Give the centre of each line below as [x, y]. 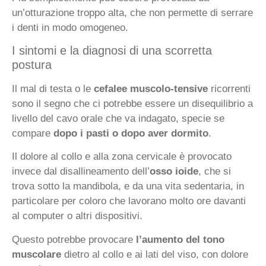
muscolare [37, 254]
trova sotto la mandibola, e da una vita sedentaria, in [128, 186]
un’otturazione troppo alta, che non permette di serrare [132, 12]
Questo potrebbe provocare [74, 239]
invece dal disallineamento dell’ [81, 172]
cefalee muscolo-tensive [151, 89]
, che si [215, 172]
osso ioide [174, 172]
